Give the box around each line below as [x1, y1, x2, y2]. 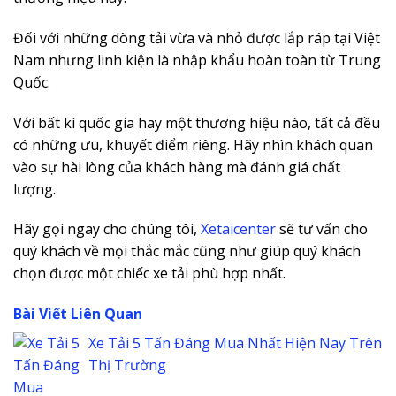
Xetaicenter [201, 219, 276, 240]
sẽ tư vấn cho [276, 219, 368, 240]
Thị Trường [88, 355, 166, 376]
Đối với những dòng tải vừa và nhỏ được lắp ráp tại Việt [13, 27, 380, 48]
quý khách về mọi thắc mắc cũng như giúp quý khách [13, 241, 361, 262]
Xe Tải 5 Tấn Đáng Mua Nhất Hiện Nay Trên [88, 333, 382, 354]
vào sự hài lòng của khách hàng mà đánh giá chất [13, 156, 340, 177]
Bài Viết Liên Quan [13, 304, 142, 324]
